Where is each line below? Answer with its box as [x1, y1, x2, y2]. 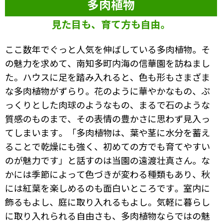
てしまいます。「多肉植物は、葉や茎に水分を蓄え [5, 125, 210, 139]
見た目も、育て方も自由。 [52, 16, 170, 31]
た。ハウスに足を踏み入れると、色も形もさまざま [5, 70, 210, 83]
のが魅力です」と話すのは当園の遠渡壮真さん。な [5, 153, 210, 166]
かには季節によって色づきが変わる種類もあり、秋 [5, 167, 210, 180]
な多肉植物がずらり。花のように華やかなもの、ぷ [5, 84, 210, 97]
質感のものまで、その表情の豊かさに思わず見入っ [5, 111, 210, 125]
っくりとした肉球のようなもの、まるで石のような [5, 98, 210, 111]
